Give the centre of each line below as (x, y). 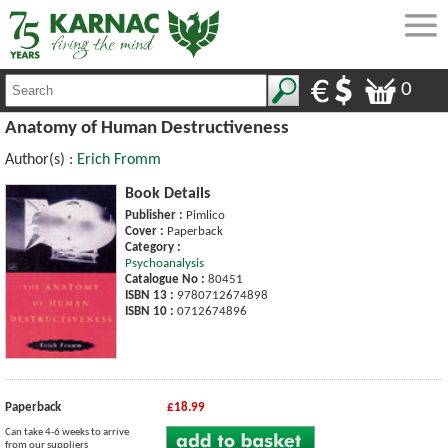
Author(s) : (41, 159)
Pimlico (204, 215)
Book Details (167, 193)
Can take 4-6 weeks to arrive (67, 432)
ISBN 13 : (149, 295)
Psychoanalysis (164, 263)
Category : (153, 247)
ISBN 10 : (149, 311)
